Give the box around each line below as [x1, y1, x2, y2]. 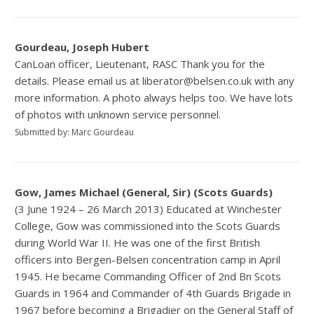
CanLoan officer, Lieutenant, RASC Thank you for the [15, 57, 266, 71]
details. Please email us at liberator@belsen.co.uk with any [15, 74, 295, 88]
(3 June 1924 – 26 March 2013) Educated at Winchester [15, 202, 282, 217]
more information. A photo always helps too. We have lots [15, 90, 294, 105]
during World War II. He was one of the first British [15, 235, 261, 250]
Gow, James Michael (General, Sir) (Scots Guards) [15, 185, 273, 200]
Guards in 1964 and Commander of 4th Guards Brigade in [15, 286, 292, 301]
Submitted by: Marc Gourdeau [15, 126, 135, 139]
